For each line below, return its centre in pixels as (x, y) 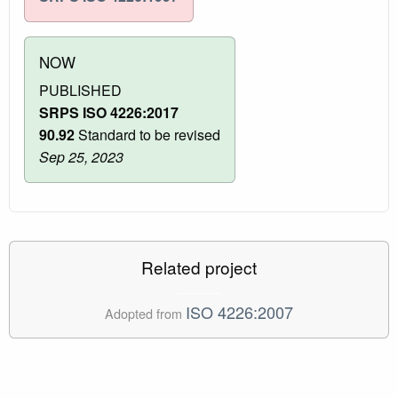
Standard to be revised (147, 134)
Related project (199, 267)
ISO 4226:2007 (239, 311)
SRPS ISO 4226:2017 (109, 112)
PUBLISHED (80, 90)
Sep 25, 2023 (81, 156)
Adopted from (145, 313)
